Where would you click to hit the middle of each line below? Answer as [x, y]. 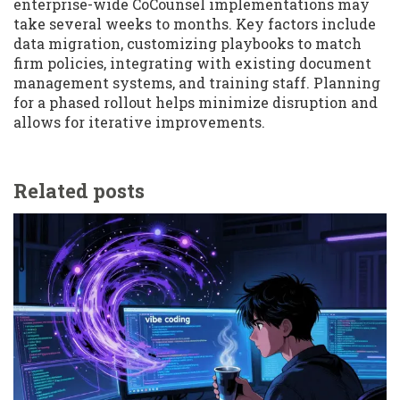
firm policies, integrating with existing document [192, 63]
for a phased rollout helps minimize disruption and [196, 103]
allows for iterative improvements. [139, 122]
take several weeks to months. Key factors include [195, 24]
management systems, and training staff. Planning [197, 83]
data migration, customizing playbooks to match [187, 44]
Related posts [79, 191]
